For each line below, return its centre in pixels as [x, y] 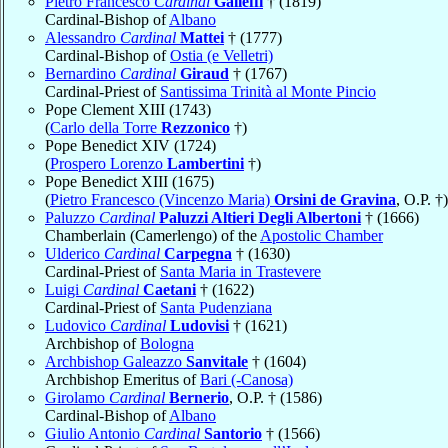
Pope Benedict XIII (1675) [129, 181]
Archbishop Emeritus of [122, 379]
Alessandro [82, 37]
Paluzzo [72, 217]
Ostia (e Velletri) [221, 55]
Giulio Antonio [94, 433]
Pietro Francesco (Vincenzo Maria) [162, 199]
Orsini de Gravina [335, 199]
